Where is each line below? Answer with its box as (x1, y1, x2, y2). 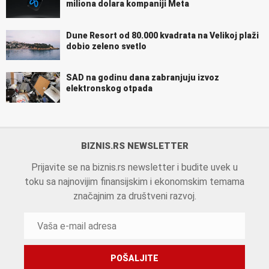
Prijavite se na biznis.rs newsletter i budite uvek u (31, 162, 238, 174)
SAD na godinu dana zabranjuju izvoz (66, 73, 219, 83)
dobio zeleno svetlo (66, 41, 147, 51)
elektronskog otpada (66, 83, 153, 94)
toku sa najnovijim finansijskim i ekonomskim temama (25, 176, 244, 188)
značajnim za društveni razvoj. (73, 190, 196, 202)
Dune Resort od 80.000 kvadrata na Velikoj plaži (66, 30, 259, 40)
